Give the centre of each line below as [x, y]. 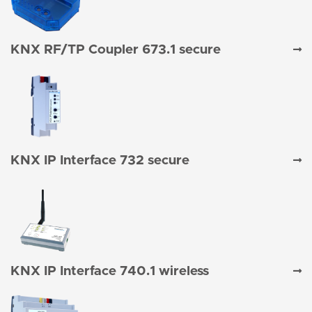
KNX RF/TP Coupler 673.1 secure [116, 50]
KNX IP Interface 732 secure [100, 161]
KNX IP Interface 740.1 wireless [110, 272]
